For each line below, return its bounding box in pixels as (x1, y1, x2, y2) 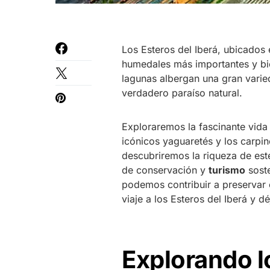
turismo (209, 164, 245, 177)
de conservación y (122, 164, 209, 177)
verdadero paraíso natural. (122, 87, 242, 99)
